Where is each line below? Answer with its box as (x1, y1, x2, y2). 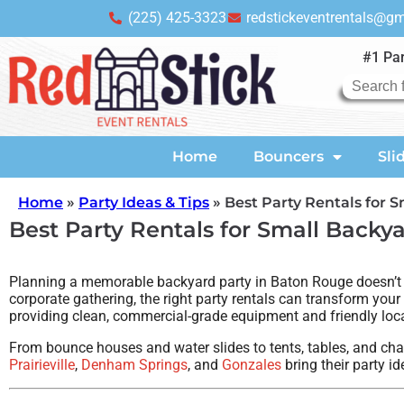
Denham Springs (81, 356, 188, 374)
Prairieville (9, 356, 75, 374)
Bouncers (252, 148, 324, 166)
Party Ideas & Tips (78, 194, 209, 212)
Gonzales (222, 356, 281, 374)
